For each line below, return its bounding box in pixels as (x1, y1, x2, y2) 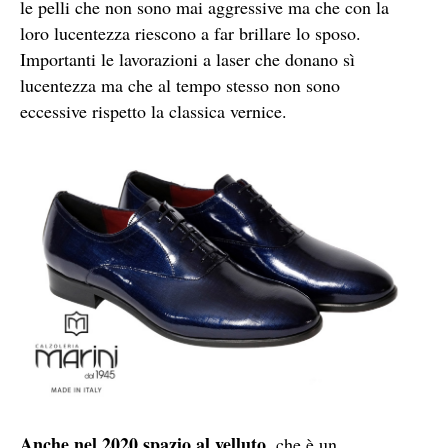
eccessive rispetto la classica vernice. (20, 99, 287, 124)
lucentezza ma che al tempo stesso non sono (20, 73, 340, 98)
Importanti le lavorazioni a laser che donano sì (20, 47, 355, 72)
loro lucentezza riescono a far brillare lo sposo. (20, 21, 361, 46)
